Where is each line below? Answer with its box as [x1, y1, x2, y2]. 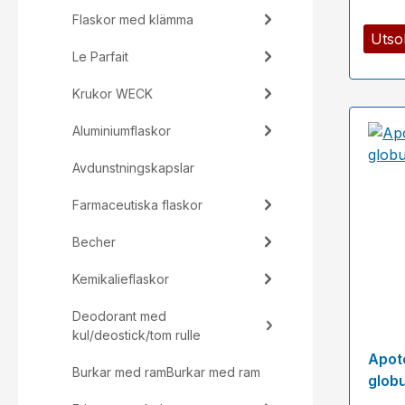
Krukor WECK [72, 86, 153, 101]
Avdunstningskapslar [72, 160, 194, 175]
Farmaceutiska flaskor [72, 197, 202, 212]
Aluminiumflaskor [72, 123, 171, 138]
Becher [72, 234, 116, 250]
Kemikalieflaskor [72, 271, 169, 287]
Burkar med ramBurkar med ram [72, 364, 260, 380]
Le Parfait [72, 49, 128, 64]
